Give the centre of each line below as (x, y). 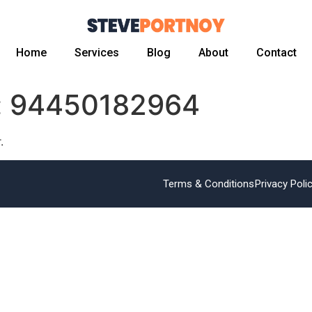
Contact (276, 53)
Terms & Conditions (209, 184)
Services (96, 53)
